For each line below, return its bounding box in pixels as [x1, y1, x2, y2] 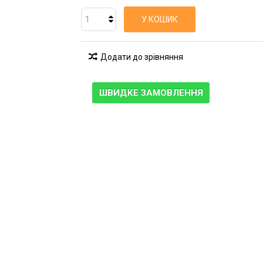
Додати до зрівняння [100, 52, 183, 62]
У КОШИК [141, 15, 178, 24]
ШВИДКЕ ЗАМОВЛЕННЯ [99, 87, 203, 98]
